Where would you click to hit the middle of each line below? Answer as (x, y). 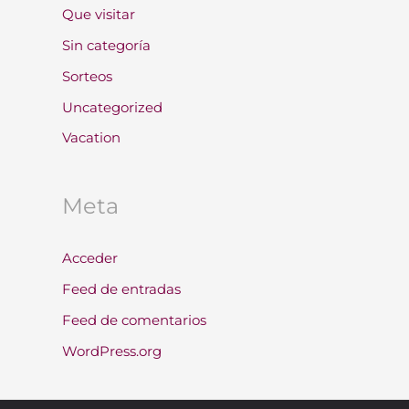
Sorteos (87, 76)
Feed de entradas (121, 289)
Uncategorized (112, 107)
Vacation (91, 138)
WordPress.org (112, 351)
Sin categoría (106, 45)
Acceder (90, 258)
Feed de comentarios (134, 320)
